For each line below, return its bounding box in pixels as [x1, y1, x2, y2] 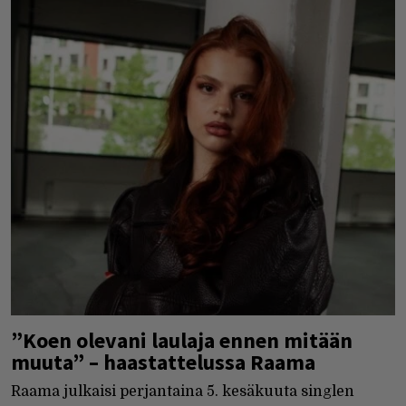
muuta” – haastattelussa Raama [11, 347, 315, 376]
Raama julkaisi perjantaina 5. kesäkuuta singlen [11, 382, 354, 400]
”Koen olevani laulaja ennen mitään [11, 325, 353, 354]
